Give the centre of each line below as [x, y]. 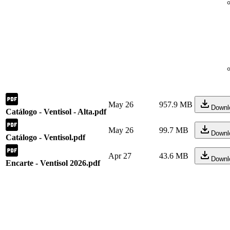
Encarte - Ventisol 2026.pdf [53, 163]
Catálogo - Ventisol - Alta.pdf [56, 112]
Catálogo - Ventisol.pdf [45, 137]
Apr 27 [120, 156]
